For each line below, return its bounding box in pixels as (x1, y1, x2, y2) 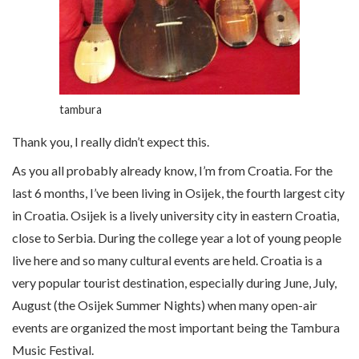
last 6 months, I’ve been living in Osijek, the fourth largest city (12, 185, 345, 201)
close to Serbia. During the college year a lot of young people (12, 230, 341, 246)
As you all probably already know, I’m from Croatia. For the (12, 163, 333, 179)
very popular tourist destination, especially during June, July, (12, 275, 337, 291)
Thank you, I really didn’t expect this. (12, 134, 209, 150)
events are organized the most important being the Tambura (12, 320, 340, 336)
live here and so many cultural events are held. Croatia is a (12, 252, 322, 268)
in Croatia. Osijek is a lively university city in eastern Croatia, (12, 208, 339, 224)
